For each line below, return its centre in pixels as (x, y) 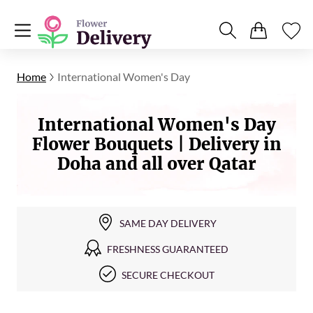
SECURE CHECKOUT (168, 275)
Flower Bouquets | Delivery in (156, 144)
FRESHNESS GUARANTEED (168, 249)
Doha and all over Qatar (156, 164)
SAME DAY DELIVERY (168, 223)
